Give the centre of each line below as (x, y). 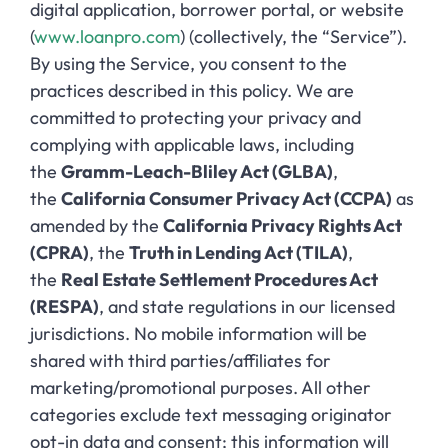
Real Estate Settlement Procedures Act (219, 279)
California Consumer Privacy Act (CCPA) (226, 198)
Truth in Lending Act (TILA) (238, 252)
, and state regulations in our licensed (247, 306)
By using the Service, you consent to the (188, 63)
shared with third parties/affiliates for (180, 360)
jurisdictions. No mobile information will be (198, 333)
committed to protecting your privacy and (195, 117)
